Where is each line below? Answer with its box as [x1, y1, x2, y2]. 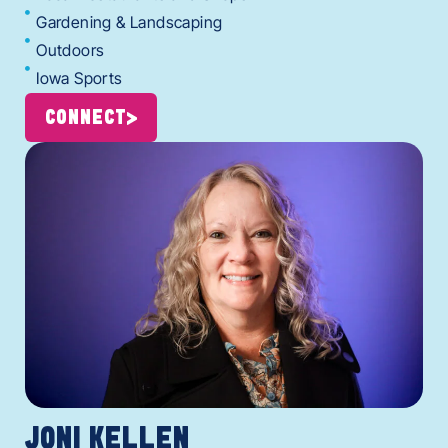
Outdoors [36, 40, 105, 61]
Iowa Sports [36, 68, 123, 89]
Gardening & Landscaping [36, 12, 223, 33]
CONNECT [45, 108, 127, 129]
